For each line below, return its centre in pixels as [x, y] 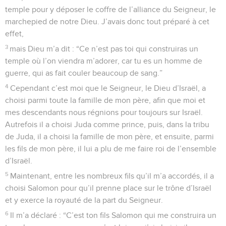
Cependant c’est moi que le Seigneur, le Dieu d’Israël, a [108, 88]
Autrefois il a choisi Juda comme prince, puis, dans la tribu [107, 124]
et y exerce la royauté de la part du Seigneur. [84, 200]
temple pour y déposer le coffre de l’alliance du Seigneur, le [110, 9]
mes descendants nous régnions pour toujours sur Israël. [104, 112]
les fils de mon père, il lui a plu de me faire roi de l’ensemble [111, 149]
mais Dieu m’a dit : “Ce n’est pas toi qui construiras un [104, 49]
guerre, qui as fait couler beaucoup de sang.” [84, 73]
